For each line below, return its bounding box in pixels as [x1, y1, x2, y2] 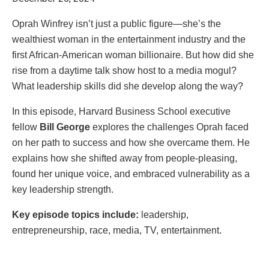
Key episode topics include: [12, 209, 139, 220]
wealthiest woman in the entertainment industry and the [12, 34, 246, 44]
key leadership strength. [12, 184, 113, 195]
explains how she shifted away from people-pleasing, [12, 153, 237, 163]
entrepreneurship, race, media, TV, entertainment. [12, 225, 222, 235]
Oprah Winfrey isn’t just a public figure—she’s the [12, 18, 221, 29]
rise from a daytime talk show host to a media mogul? [12, 65, 237, 76]
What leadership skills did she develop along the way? [12, 80, 243, 91]
